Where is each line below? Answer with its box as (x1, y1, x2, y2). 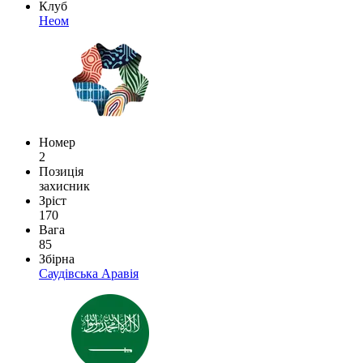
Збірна (39, 251, 75, 266)
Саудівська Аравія (39, 266, 139, 280)
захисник (39, 178, 90, 193)
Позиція (39, 164, 83, 178)
